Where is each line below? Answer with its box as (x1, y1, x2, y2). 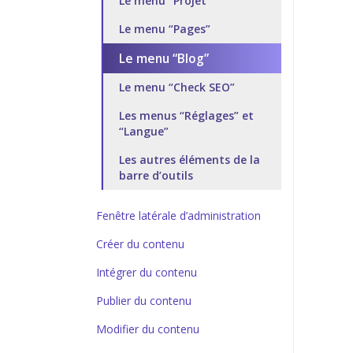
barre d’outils (119, 168, 193, 183)
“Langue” (119, 124, 169, 139)
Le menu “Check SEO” (119, 80, 235, 95)
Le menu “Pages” (119, 21, 210, 36)
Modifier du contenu (96, 321, 199, 336)
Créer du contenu (96, 236, 184, 251)
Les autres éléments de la (119, 152, 260, 167)
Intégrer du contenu (96, 265, 197, 280)
